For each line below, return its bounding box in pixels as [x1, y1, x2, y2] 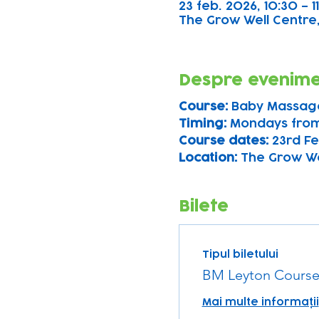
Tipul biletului [202, 249, 278, 260]
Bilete [178, 198, 229, 214]
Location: [178, 152, 241, 164]
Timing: [178, 117, 230, 130]
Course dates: [178, 135, 268, 147]
